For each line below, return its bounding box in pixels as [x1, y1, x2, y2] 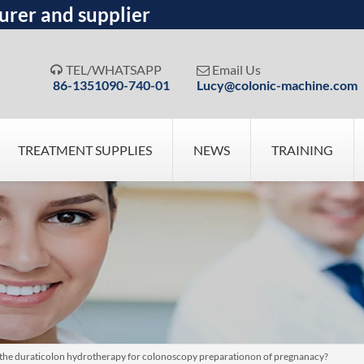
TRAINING [271, 142, 333, 158]
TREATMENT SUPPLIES [18, 142, 152, 158]
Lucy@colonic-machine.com [196, 77, 357, 93]
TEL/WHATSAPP [66, 62, 162, 77]
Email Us [212, 62, 262, 77]
